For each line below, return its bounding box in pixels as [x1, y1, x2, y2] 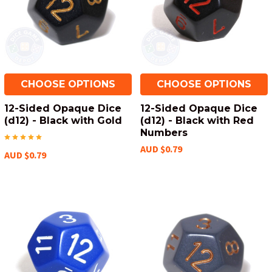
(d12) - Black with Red [140, 115, 254, 126]
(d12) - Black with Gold [4, 115, 122, 126]
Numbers [140, 127, 188, 138]
